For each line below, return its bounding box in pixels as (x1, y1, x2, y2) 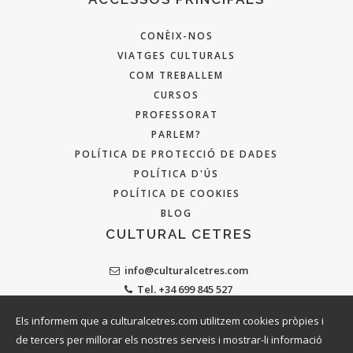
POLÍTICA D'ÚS (134, 166, 219, 180)
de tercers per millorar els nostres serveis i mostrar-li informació (16, 333, 322, 347)
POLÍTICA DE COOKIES (113, 186, 240, 200)
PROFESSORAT (135, 107, 218, 121)
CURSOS (154, 87, 199, 102)
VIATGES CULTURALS (117, 48, 236, 62)
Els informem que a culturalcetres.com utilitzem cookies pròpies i (16, 314, 324, 328)
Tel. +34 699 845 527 (137, 281, 232, 296)
